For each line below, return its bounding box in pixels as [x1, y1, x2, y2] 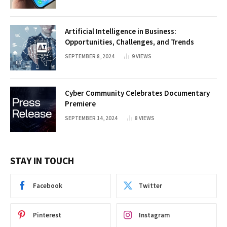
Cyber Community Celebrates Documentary [65, 88, 210, 98]
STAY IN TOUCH [10, 154, 74, 167]
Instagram [139, 211, 170, 220]
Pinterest [33, 211, 61, 220]
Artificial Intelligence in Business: [65, 26, 176, 36]
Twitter [139, 181, 162, 191]
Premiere [65, 98, 96, 108]
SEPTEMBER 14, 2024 [65, 114, 118, 122]
